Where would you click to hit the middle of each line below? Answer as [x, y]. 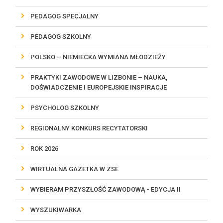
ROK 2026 [45, 148]
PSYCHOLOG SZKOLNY [65, 108]
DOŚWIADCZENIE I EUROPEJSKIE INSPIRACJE [99, 87]
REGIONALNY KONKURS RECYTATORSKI [89, 128]
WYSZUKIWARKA [56, 210]
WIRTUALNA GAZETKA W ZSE [75, 169]
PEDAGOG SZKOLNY [61, 36]
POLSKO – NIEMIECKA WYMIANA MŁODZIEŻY [98, 57]
